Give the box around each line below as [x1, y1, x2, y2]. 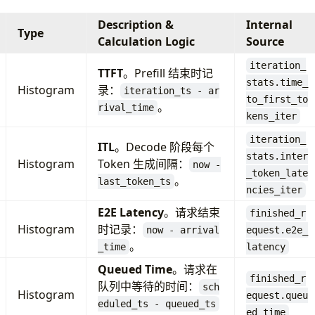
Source [245, 33, 284, 49]
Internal [245, 16, 292, 32]
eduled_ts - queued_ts [97, 297, 216, 309]
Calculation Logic [97, 33, 195, 49]
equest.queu [245, 289, 308, 301]
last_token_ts [97, 175, 171, 187]
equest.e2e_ [245, 224, 308, 236]
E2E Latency [97, 204, 164, 220]
